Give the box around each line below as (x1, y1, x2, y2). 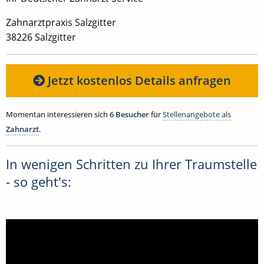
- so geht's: (6, 173, 71, 190)
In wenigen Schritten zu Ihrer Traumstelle (6, 155, 257, 173)
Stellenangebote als (163, 108, 231, 120)
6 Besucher (110, 108, 149, 120)
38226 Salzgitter (6, 30, 76, 44)
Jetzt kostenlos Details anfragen (45, 72, 231, 88)
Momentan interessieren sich (6, 108, 110, 120)
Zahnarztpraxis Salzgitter (6, 15, 116, 29)
